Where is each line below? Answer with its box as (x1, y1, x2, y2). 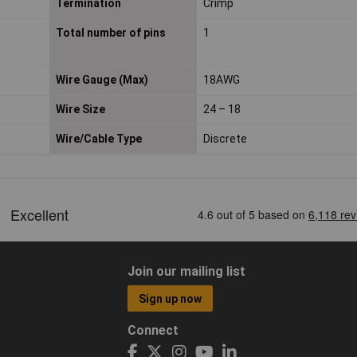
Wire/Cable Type (55, 132, 142, 146)
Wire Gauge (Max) (55, 73, 148, 87)
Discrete (202, 132, 247, 146)
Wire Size (55, 103, 105, 116)
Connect (127, 322, 178, 338)
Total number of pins (55, 26, 166, 40)
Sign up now (139, 292, 202, 305)
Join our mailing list (127, 264, 245, 280)
